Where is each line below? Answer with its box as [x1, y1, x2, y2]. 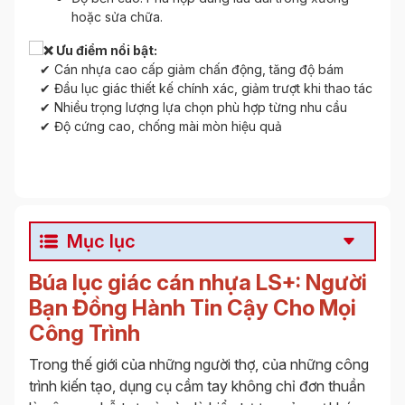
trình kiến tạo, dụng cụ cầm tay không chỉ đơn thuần [29, 377, 365, 396]
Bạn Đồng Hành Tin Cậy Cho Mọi [29, 295, 356, 322]
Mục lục [67, 231, 136, 253]
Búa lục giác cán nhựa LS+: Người [29, 269, 367, 297]
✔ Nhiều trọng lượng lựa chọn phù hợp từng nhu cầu [29, 99, 347, 116]
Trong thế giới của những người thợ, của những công [29, 355, 369, 374]
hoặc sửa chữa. [71, 9, 163, 25]
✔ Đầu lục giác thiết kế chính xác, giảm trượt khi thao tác [29, 80, 372, 97]
